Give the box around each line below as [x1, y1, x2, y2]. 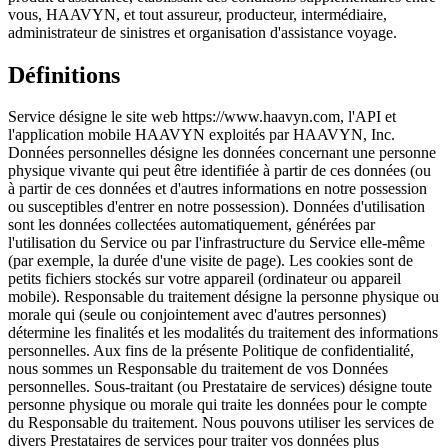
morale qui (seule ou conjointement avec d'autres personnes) [8, 306, 386, 324]
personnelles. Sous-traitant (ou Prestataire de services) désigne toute [8, 378, 432, 396]
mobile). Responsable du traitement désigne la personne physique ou [8, 288, 439, 306]
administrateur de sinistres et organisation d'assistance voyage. [8, 23, 397, 41]
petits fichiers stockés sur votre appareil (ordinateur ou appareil [8, 270, 401, 288]
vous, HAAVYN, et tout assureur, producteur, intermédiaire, [8, 5, 387, 23]
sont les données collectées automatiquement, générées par [8, 216, 375, 234]
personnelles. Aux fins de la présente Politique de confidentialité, [8, 342, 414, 360]
